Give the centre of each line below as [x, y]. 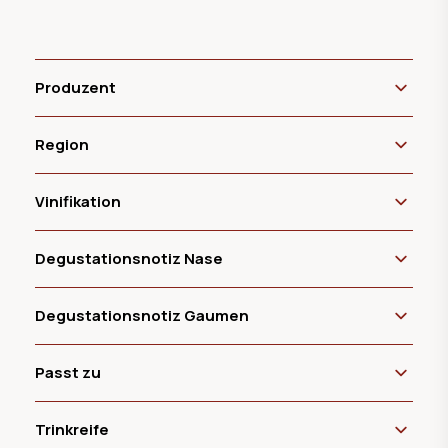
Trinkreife [72, 429]
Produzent [75, 87]
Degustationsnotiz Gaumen [142, 315]
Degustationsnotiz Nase [129, 258]
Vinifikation [78, 201]
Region [62, 144]
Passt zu [68, 372]
